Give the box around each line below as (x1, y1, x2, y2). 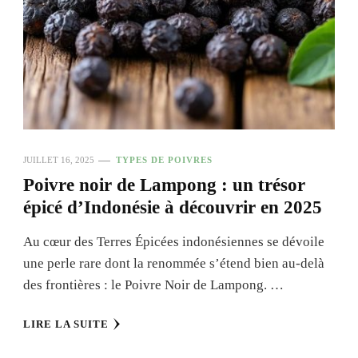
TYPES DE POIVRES (116, 155, 213, 165)
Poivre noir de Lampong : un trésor (23, 175, 305, 196)
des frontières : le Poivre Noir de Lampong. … (23, 277, 284, 293)
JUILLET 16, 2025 (23, 155, 94, 165)
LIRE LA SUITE (23, 318, 109, 331)
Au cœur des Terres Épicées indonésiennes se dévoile (23, 234, 324, 250)
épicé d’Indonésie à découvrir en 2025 (23, 197, 322, 218)
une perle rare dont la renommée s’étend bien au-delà (23, 256, 324, 272)
